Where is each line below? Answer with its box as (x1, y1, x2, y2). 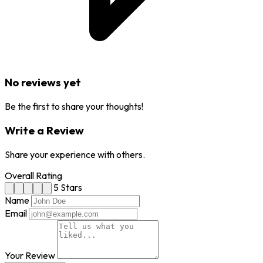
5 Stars (53, 181, 82, 193)
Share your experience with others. (5, 148, 145, 160)
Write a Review (5, 123, 84, 137)
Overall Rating (5, 169, 62, 181)
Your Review (5, 249, 55, 261)
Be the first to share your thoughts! (5, 100, 143, 113)
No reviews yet (5, 75, 81, 90)
